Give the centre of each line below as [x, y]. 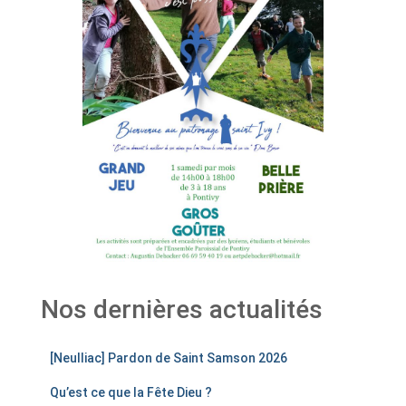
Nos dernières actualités [182, 309]
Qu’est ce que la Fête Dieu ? [131, 392]
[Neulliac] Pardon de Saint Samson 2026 [169, 358]
